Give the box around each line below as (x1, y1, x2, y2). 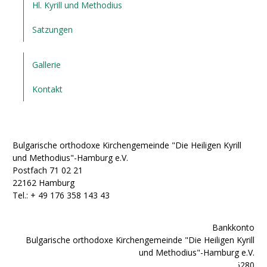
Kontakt (32, 83, 63, 95)
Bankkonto (212, 221, 254, 233)
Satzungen (32, 24, 73, 36)
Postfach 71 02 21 (13, 164, 83, 176)
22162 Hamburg (13, 177, 74, 189)
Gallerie (32, 59, 61, 71)
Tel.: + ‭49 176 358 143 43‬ (13, 190, 110, 201)
